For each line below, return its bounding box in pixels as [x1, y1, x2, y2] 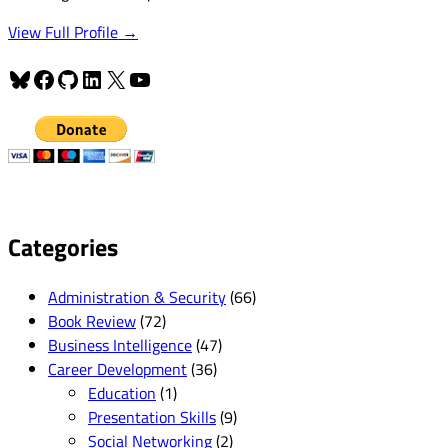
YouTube [127, 60, 211, 97]
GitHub [55, 60, 125, 97]
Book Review [48, 308, 136, 333]
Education [88, 380, 156, 405]
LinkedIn [79, 60, 165, 97]
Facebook [31, 60, 128, 97]
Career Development [48, 356, 187, 381]
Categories [8, 228, 118, 265]
